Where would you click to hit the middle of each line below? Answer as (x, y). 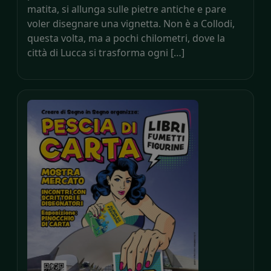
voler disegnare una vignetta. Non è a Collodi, (131, 23)
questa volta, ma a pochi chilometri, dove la (126, 38)
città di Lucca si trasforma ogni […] (106, 52)
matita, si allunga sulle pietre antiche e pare (127, 9)
